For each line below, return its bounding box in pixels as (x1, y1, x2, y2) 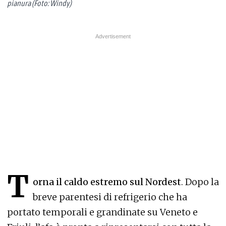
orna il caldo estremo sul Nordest (33, 176, 181, 188)
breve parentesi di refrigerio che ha (33, 191, 187, 203)
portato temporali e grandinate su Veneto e (7, 206, 198, 218)
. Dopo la (181, 176, 219, 188)
